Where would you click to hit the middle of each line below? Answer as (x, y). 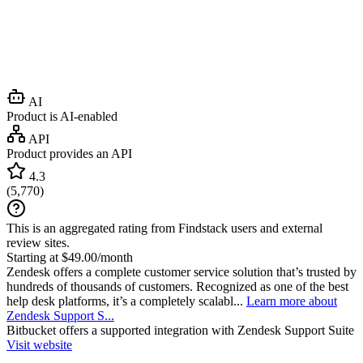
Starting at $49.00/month (70, 257)
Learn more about (292, 301)
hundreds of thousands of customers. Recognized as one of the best (177, 286)
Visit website (39, 344)
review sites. (38, 242)
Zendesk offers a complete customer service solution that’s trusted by (181, 271)
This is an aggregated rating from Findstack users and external (164, 228)
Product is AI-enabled (62, 116)
